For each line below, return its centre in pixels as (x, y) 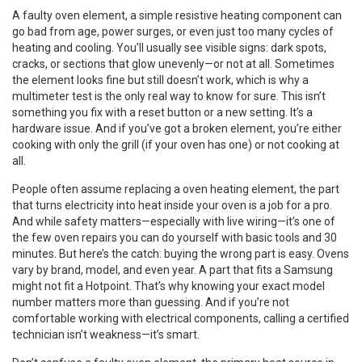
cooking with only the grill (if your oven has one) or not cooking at (176, 145)
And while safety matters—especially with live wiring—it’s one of (174, 221)
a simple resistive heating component (225, 15)
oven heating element (238, 189)
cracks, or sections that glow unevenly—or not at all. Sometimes (173, 64)
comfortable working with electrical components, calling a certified (181, 318)
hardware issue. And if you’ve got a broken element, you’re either (177, 128)
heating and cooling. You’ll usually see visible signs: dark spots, (169, 48)
